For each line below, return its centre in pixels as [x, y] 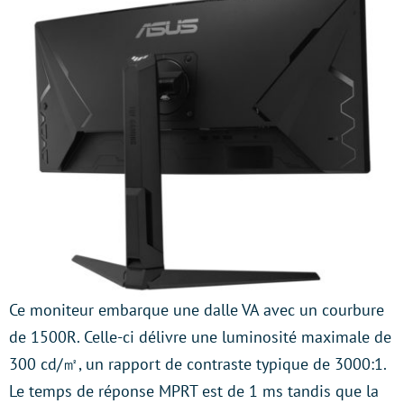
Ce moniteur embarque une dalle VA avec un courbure [197, 310]
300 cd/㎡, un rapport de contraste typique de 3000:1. [197, 364]
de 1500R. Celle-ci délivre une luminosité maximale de [200, 337]
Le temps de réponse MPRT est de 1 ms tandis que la [194, 391]
